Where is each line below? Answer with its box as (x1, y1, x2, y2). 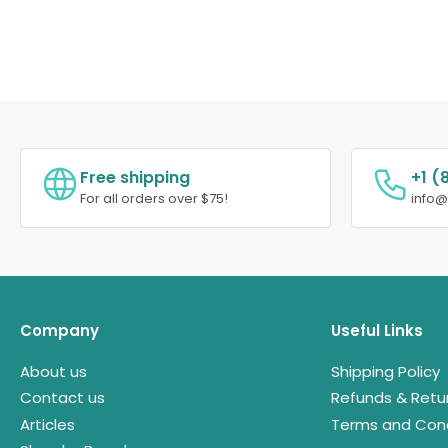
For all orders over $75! (80, 188, 228, 208)
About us (20, 360, 87, 382)
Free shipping (80, 165, 190, 189)
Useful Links (331, 319, 423, 341)
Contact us (20, 387, 105, 409)
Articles (20, 413, 75, 435)
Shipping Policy (331, 360, 440, 382)
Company (20, 319, 99, 341)
